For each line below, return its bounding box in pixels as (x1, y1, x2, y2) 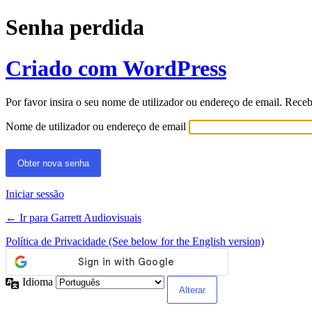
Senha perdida (6, 15, 144, 40)
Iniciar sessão (6, 188, 64, 201)
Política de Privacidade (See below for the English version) (6, 235, 264, 248)
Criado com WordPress (6, 55, 226, 81)
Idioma (22, 276, 56, 288)
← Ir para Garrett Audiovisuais (6, 212, 141, 224)
